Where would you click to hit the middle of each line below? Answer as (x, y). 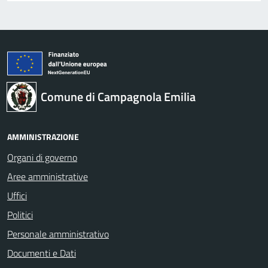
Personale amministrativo (58, 234)
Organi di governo (42, 157)
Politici (20, 214)
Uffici (17, 195)
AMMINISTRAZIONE (43, 136)
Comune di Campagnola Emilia (118, 96)
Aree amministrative (48, 176)
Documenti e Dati (42, 253)
